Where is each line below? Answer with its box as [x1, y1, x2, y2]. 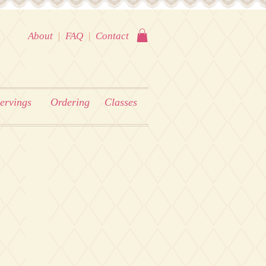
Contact [96, 30, 129, 42]
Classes [104, 96, 137, 108]
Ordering [50, 96, 90, 108]
